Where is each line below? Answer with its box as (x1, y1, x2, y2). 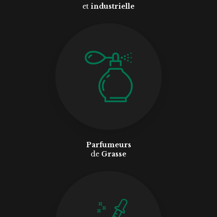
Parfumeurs (86, 140, 131, 150)
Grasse (101, 150, 126, 159)
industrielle (89, 1, 135, 11)
